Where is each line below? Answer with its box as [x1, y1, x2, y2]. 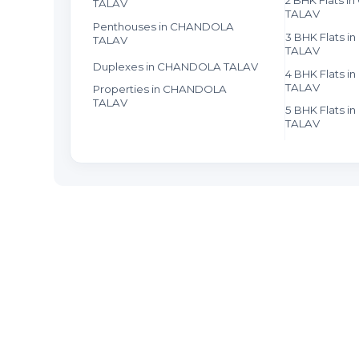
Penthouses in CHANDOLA [93, 19, 235, 33]
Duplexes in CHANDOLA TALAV [93, 59, 259, 73]
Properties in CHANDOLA [93, 83, 228, 96]
